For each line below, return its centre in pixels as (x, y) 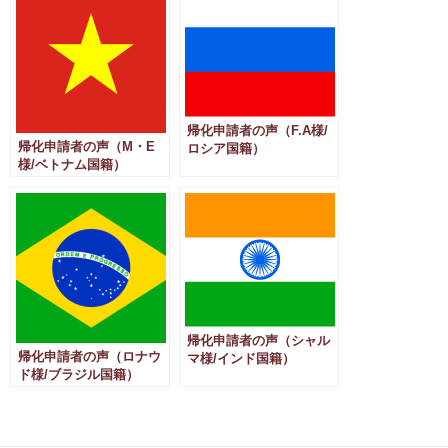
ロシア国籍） (226, 148)
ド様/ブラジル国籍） (78, 374)
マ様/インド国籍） (241, 358)
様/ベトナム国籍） (72, 164)
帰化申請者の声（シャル (258, 340)
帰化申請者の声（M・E (86, 146)
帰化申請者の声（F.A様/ (257, 130)
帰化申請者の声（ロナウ (89, 356)
